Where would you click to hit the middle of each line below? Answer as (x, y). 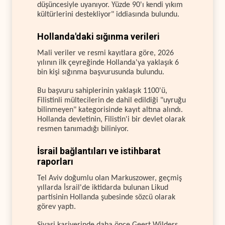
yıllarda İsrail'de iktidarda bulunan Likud (103, 188)
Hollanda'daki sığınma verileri (98, 37)
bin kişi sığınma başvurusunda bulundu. (101, 73)
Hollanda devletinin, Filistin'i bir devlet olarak (111, 119)
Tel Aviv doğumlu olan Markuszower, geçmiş (109, 179)
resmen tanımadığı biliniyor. (83, 129)
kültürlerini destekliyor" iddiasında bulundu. (108, 14)
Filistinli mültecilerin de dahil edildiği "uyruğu (111, 100)
